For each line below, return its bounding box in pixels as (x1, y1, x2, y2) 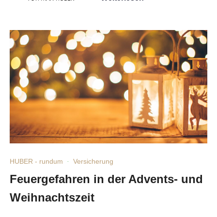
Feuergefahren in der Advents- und (10, 172, 203, 186)
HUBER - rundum (10, 157, 63, 165)
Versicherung (73, 157, 113, 165)
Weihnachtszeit (10, 191, 94, 204)
